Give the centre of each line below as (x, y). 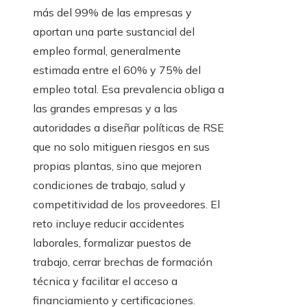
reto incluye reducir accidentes (109, 224)
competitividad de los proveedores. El (126, 205)
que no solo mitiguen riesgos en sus (121, 147)
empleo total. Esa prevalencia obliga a (128, 89)
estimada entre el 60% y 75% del (117, 70)
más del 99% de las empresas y (112, 13)
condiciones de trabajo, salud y (109, 185)
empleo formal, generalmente (107, 51)
